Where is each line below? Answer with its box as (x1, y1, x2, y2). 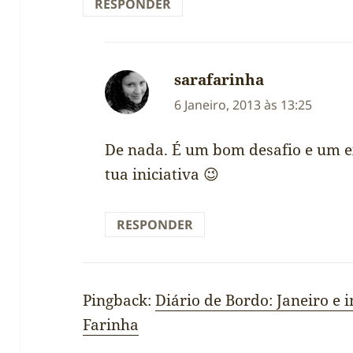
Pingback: (83, 289, 156, 310)
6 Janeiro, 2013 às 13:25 (174, 96, 313, 114)
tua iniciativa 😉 (105, 163, 220, 184)
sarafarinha (174, 69, 265, 91)
